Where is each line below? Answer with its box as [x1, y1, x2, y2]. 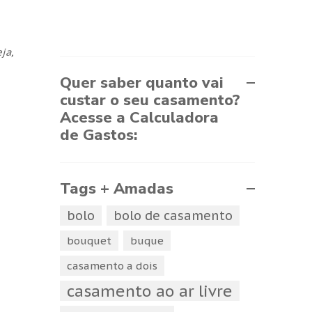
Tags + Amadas [60, 178, 173, 200]
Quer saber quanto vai [60, 72, 223, 94]
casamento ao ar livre [67, 281, 233, 302]
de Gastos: [60, 125, 137, 146]
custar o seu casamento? [60, 90, 240, 111]
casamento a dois [67, 259, 157, 273]
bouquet [67, 234, 111, 248]
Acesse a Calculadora [60, 107, 219, 129]
